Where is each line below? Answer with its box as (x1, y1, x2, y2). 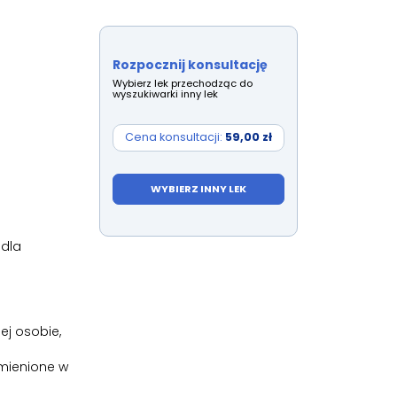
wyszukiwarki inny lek (113, 86, 218, 101)
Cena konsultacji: (125, 129, 225, 145)
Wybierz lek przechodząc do (113, 75, 253, 90)
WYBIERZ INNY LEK (151, 182, 246, 197)
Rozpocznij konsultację (113, 55, 268, 74)
